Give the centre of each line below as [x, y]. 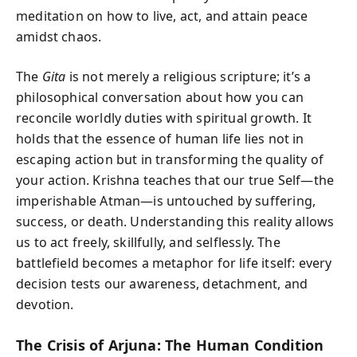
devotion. [45, 304]
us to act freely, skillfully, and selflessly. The [148, 242]
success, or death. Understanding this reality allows [175, 222]
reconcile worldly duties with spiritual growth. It [164, 118]
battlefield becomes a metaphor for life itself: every [174, 263]
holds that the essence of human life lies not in [160, 139]
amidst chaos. [59, 37]
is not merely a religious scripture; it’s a [188, 76]
